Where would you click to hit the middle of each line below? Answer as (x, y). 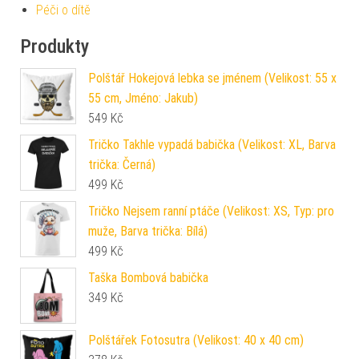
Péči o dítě (63, 10)
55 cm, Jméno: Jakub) (143, 99)
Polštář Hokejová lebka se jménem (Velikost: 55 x (212, 79)
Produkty (54, 47)
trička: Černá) (122, 165)
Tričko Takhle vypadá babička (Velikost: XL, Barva (212, 145)
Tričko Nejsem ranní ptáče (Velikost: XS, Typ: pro (211, 212)
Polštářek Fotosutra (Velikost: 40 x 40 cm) (196, 341)
